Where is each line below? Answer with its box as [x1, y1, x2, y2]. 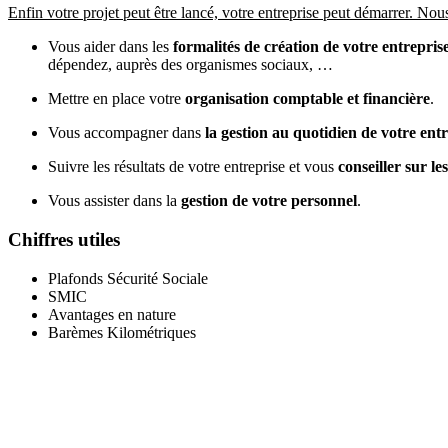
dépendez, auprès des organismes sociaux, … [48, 56, 333, 74]
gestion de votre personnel [181, 192, 357, 210]
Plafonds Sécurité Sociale [48, 269, 208, 287]
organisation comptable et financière [185, 90, 430, 108]
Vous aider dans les [48, 38, 173, 56]
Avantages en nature [48, 305, 176, 323]
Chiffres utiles [8, 229, 120, 251]
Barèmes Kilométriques [48, 323, 196, 341]
